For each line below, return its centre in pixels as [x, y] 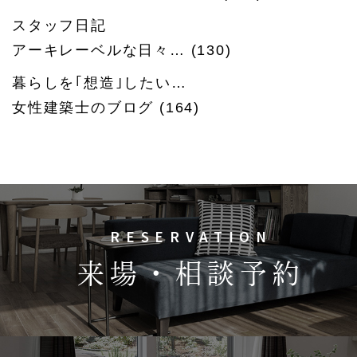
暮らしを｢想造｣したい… [100, 83]
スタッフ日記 [59, 25]
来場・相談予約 [191, 273]
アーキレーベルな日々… [99, 50]
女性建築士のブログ [83, 108]
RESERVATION [191, 237]
